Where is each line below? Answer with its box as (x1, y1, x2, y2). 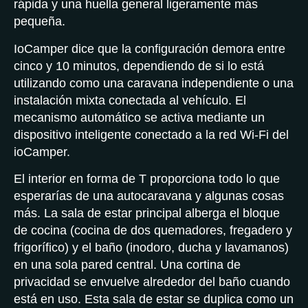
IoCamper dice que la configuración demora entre (14, 41, 285, 56)
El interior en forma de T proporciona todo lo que (14, 171, 280, 186)
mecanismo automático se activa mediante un (14, 110, 265, 124)
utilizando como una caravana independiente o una (14, 76, 294, 90)
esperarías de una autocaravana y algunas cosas (14, 188, 284, 203)
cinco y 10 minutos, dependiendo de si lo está (14, 58, 264, 73)
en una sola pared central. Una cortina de (14, 257, 241, 272)
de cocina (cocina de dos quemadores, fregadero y (14, 223, 292, 237)
